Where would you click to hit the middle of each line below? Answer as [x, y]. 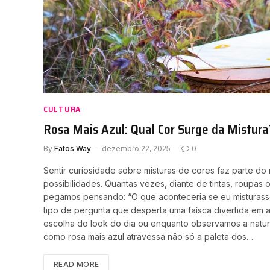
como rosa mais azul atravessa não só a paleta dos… [148, 237]
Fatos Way [73, 149]
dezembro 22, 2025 [136, 149]
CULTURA [62, 109]
